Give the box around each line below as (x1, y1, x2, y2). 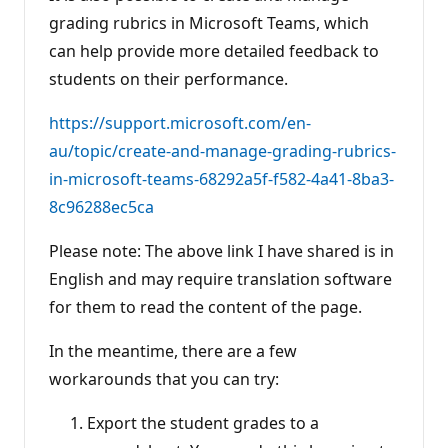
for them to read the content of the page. (49, 296, 362, 319)
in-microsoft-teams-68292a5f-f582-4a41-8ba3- (49, 168, 394, 191)
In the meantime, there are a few (49, 340, 297, 363)
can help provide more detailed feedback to (49, 40, 379, 63)
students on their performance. (49, 68, 288, 91)
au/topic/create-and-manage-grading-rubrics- (49, 140, 396, 163)
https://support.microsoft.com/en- (49, 112, 311, 135)
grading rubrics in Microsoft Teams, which (49, 12, 369, 35)
